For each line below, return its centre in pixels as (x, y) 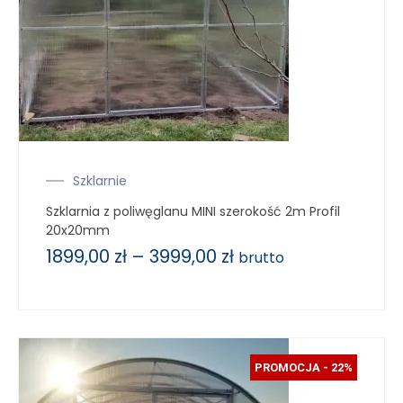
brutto (261, 257)
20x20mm (78, 230)
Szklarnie (100, 180)
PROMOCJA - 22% (304, 367)
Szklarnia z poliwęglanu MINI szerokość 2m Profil (193, 211)
